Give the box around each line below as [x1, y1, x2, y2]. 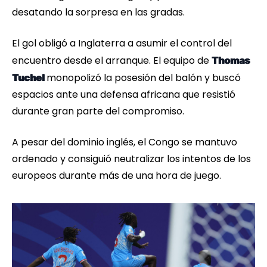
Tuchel [12, 72, 46, 84]
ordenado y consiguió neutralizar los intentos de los [12, 152, 251, 166]
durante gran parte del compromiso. [12, 104, 184, 119]
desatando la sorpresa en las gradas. [12, 5, 185, 20]
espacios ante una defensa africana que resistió [12, 88, 235, 102]
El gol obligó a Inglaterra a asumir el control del [12, 36, 232, 51]
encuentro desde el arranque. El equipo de [12, 54, 212, 68]
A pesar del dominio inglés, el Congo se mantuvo [12, 135, 237, 150]
